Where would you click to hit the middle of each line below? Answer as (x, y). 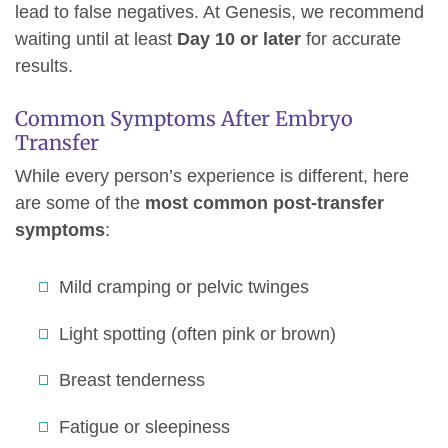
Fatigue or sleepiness (144, 426)
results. (44, 66)
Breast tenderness (132, 380)
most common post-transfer (264, 203)
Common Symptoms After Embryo (184, 119)
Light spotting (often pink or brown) (197, 333)
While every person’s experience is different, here (212, 176)
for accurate (351, 39)
